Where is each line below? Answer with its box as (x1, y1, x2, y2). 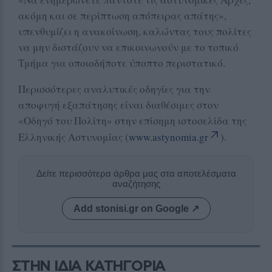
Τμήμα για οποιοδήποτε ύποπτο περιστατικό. (18, 55, 225, 70)
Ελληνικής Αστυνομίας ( (18, 129, 129, 144)
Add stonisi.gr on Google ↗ (73, 203, 199, 214)
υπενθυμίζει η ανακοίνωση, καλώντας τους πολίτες (18, 24, 251, 38)
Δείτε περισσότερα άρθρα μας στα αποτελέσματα (36, 168, 236, 178)
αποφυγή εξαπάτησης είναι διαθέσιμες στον (18, 97, 219, 112)
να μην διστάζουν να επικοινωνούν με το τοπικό (18, 39, 239, 54)
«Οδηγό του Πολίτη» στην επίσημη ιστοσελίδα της (18, 113, 246, 127)
